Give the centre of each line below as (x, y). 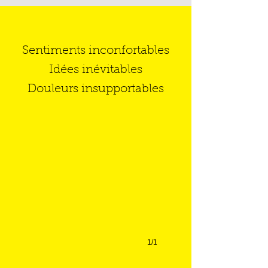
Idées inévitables (96, 70)
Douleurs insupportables (96, 89)
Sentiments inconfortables (96, 51)
